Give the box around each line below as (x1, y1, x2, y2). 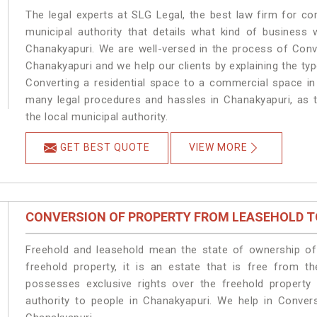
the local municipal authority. (25, 110, 168, 124)
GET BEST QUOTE (60, 142, 151, 154)
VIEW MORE (189, 142, 248, 154)
